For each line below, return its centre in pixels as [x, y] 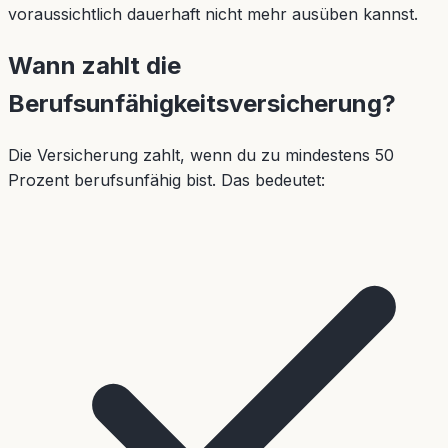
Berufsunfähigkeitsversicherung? [202, 103]
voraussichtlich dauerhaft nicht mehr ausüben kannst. [213, 13]
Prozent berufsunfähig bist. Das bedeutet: [166, 179]
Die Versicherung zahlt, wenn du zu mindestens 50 [201, 154]
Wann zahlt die [94, 65]
